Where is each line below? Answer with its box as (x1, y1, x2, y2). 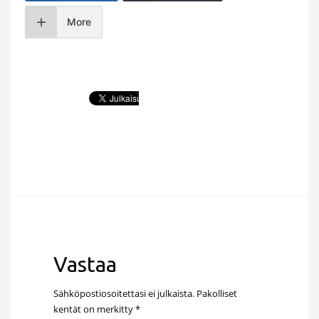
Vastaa (53, 251, 117, 276)
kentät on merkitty (53, 302, 135, 315)
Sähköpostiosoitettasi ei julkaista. (53, 286, 194, 300)
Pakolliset (197, 286, 237, 300)
